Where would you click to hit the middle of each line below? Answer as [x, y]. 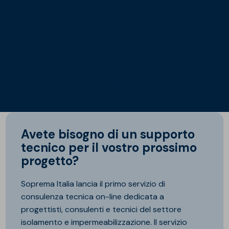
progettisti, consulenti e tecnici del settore [101, 209]
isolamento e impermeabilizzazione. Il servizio [104, 222]
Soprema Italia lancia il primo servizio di [93, 184]
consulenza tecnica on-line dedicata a [93, 196]
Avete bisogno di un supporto [25, 134]
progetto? [50, 161]
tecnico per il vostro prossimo [109, 147]
